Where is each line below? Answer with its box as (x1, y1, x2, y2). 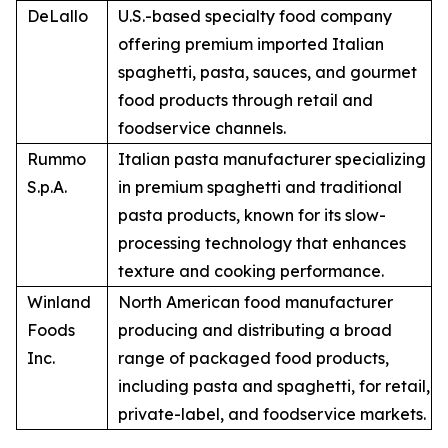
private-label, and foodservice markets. (118, 404, 426, 425)
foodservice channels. (118, 118, 286, 139)
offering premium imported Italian (118, 34, 384, 55)
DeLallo (27, 6, 88, 27)
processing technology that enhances (118, 233, 406, 254)
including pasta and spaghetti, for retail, (118, 376, 430, 397)
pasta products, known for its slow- (118, 205, 386, 226)
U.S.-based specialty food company (118, 6, 392, 27)
